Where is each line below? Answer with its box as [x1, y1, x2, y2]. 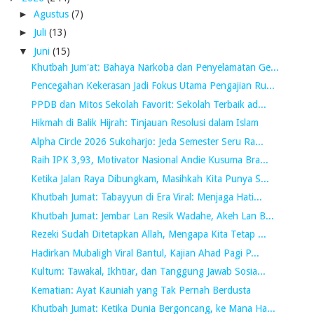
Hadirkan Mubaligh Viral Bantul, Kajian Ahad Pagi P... [30, 247, 259, 259]
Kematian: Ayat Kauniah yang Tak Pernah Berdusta [30, 284, 251, 296]
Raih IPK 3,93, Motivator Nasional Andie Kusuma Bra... [30, 154, 268, 166]
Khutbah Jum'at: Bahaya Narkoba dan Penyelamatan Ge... [30, 61, 279, 73]
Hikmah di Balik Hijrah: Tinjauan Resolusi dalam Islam [30, 117, 259, 129]
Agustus [33, 8, 71, 20]
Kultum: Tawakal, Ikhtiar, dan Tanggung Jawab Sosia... [30, 266, 266, 278]
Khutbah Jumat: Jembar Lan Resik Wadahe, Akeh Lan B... [30, 210, 274, 221]
